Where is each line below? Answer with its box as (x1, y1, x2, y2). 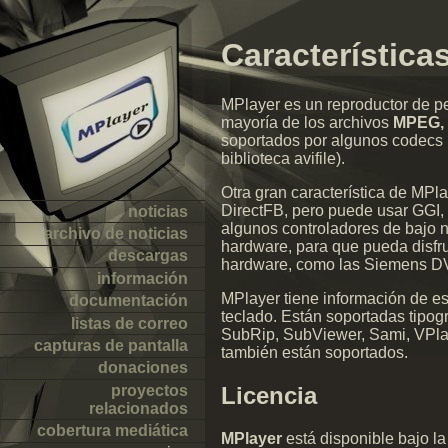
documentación (69, 292, 189, 310)
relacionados (89, 399, 189, 417)
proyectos (111, 381, 189, 399)
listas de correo (71, 314, 189, 332)
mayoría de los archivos (221, 113, 393, 131)
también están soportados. (221, 343, 408, 361)
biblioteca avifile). (221, 149, 345, 167)
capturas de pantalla (34, 336, 189, 354)
